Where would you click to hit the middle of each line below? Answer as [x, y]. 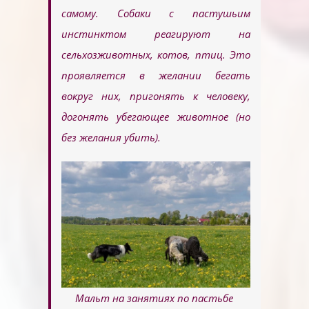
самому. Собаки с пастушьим [156, 13]
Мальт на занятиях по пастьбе [154, 298]
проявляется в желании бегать [156, 76]
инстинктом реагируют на [156, 34]
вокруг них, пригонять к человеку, [156, 96]
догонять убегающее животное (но [156, 117]
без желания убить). [111, 138]
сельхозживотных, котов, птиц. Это [156, 55]
